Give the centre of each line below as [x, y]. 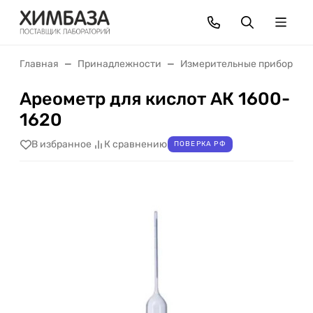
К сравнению [136, 145]
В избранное [61, 145]
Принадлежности [119, 64]
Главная [39, 64]
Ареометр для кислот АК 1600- [155, 99]
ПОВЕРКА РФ [200, 144]
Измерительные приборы [240, 64]
